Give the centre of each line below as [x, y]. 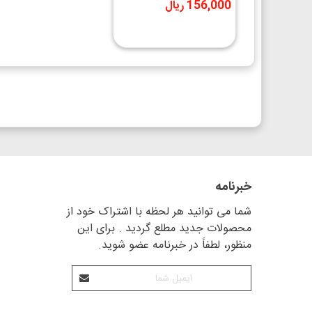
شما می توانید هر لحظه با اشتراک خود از [159, 212]
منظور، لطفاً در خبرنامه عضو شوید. [175, 245]
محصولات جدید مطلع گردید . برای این [164, 229]
